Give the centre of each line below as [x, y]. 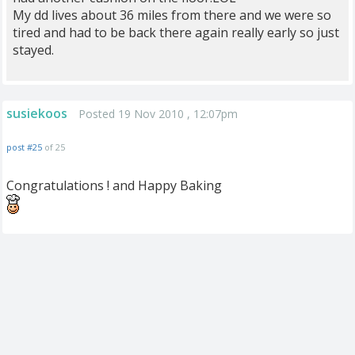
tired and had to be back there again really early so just [176, 32]
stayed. [33, 50]
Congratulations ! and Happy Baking [114, 185]
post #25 [24, 147]
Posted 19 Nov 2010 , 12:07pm [158, 114]
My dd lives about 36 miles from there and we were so [172, 15]
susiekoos [37, 113]
